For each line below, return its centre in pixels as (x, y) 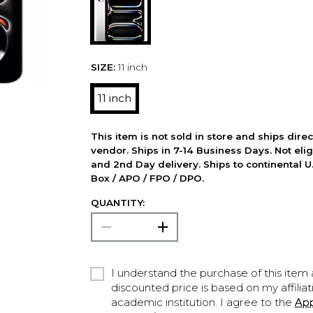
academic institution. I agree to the (203, 303)
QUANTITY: (117, 202)
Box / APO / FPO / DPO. (147, 179)
